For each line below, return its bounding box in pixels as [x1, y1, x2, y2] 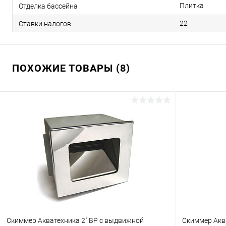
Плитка [180, 2, 204, 10]
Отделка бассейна [19, 2, 78, 10]
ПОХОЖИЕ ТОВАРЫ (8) [12, 62, 130, 74]
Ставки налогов [19, 19, 71, 28]
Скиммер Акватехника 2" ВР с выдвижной [7, 216, 144, 225]
